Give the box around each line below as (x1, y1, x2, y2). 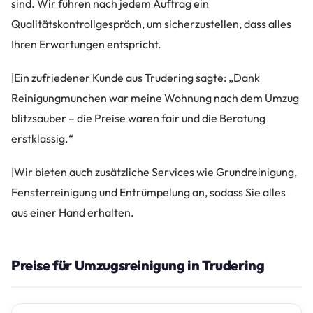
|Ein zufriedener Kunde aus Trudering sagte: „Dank (11, 70, 260, 85)
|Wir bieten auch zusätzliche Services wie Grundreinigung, (11, 164, 297, 179)
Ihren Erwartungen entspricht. (11, 36, 161, 51)
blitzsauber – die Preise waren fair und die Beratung (11, 110, 265, 125)
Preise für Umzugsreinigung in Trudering (11, 256, 265, 274)
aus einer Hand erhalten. (11, 205, 134, 219)
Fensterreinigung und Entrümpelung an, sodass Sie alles (11, 184, 286, 199)
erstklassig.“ (11, 131, 73, 145)
